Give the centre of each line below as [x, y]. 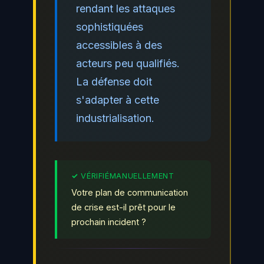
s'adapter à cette [118, 100]
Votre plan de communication [130, 192]
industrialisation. [115, 118]
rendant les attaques [126, 8]
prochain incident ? [109, 222]
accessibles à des [119, 45]
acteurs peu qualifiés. [128, 63]
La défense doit [114, 81]
